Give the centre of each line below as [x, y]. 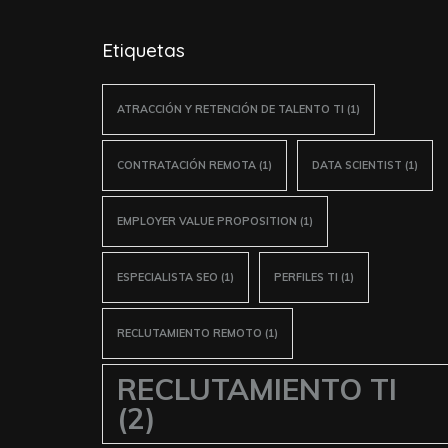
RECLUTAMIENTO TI [257, 388]
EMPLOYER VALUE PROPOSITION [207, 220]
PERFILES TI [306, 276]
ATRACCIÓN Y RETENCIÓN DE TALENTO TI [230, 108]
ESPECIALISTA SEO [167, 276]
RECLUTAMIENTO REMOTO [189, 332]
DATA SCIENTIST [357, 164]
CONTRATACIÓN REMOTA [186, 164]
